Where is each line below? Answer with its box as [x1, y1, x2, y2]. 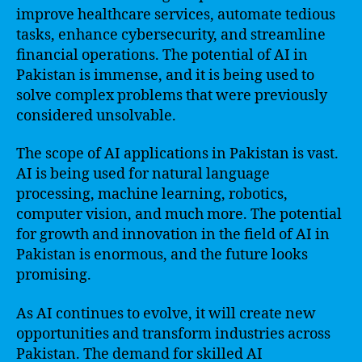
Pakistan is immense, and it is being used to [16, 65, 314, 85]
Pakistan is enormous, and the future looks [16, 246, 308, 264]
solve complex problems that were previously [16, 86, 327, 105]
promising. [16, 266, 91, 284]
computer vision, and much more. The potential [16, 205, 342, 224]
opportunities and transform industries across [16, 324, 330, 343]
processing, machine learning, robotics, [16, 185, 288, 204]
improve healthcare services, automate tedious [16, 5, 335, 24]
